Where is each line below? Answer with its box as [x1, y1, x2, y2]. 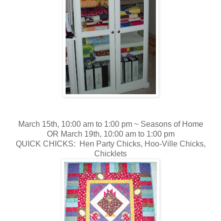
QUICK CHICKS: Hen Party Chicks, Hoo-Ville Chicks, [15, 139, 206, 148]
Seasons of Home [140, 119, 203, 128]
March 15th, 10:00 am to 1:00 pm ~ [18, 119, 141, 128]
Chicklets [94, 149, 127, 158]
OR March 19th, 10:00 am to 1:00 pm [46, 129, 175, 138]
